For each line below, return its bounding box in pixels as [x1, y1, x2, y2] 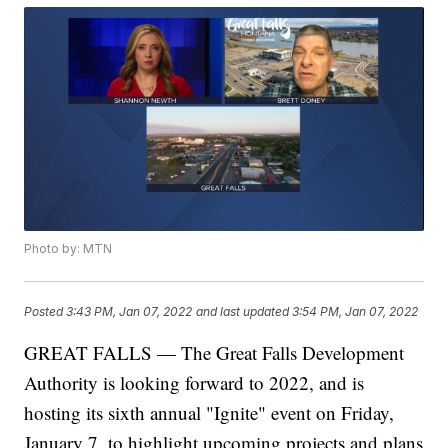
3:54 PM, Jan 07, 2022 [292, 303, 419, 319]
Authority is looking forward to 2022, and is [24, 370, 365, 396]
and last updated [196, 303, 290, 319]
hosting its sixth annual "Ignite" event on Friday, [24, 400, 395, 426]
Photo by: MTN [24, 241, 113, 257]
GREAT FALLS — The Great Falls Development [24, 340, 405, 366]
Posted [24, 303, 67, 319]
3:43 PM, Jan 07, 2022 [66, 303, 193, 319]
